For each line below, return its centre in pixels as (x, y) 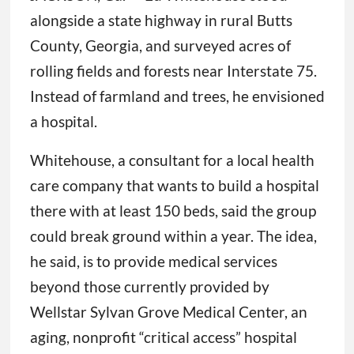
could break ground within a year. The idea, (173, 236)
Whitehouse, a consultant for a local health (172, 160)
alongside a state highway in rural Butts (161, 21)
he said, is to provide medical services (153, 262)
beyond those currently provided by (149, 287)
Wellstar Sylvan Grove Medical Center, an (168, 312)
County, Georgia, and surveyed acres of (160, 46)
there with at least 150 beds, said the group (173, 211)
